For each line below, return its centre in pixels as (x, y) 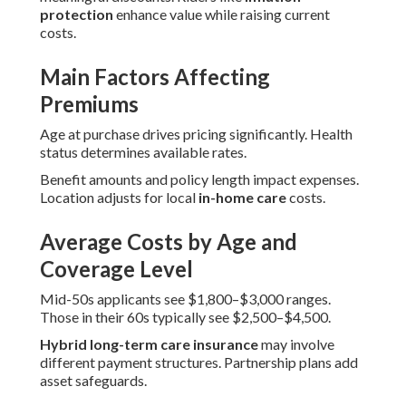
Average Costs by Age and (169, 242)
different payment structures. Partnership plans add (199, 362)
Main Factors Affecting (155, 77)
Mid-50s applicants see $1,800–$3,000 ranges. (185, 299)
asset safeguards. (93, 381)
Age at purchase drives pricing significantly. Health (196, 134)
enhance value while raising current (222, 14)
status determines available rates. (143, 152)
